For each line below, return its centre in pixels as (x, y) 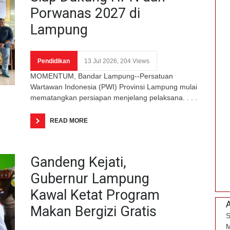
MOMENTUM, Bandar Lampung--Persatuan (102, 76)
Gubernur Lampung (90, 178)
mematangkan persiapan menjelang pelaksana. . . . (114, 97)
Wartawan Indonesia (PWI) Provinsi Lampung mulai (114, 87)
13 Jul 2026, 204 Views (117, 61)
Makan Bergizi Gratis (93, 211)
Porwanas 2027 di (85, 13)
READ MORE (69, 120)
